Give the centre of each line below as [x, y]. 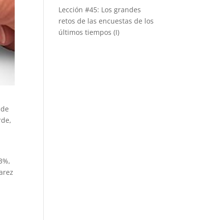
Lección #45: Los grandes [100, 10]
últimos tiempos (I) [89, 32]
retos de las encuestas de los [106, 21]
